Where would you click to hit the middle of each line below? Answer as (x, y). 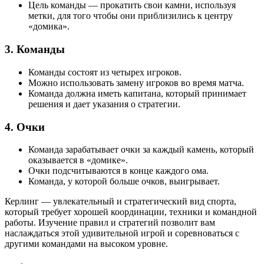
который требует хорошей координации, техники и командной (131, 212)
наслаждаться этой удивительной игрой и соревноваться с (122, 233)
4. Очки (25, 127)
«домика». (49, 27)
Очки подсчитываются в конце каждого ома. (118, 171)
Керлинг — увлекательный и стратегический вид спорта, (121, 202)
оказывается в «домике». (78, 160)
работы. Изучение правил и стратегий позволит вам (110, 223)
